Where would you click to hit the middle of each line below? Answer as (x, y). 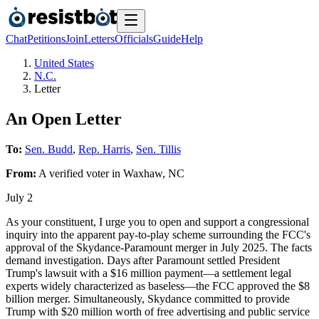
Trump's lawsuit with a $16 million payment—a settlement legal (148, 273)
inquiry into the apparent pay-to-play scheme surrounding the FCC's (158, 234)
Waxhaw (143, 173)
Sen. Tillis (158, 149)
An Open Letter (64, 119)
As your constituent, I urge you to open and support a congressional (157, 221)
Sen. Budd (49, 149)
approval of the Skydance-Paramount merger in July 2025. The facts (159, 247)
